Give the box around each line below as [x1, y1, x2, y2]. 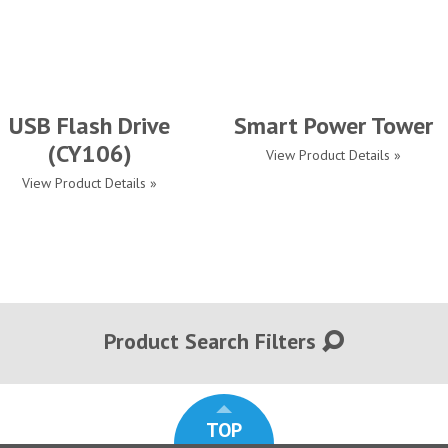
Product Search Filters [104, 327, 322, 355]
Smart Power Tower [234, 110, 433, 141]
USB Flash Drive [9, 110, 170, 141]
